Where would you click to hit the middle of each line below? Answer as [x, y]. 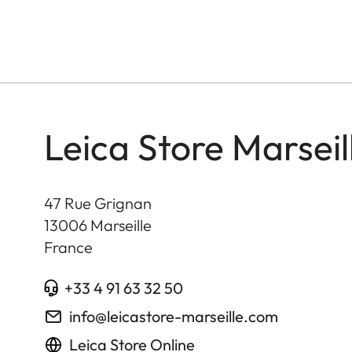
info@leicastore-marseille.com [174, 316]
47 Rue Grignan [98, 203]
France [68, 247]
